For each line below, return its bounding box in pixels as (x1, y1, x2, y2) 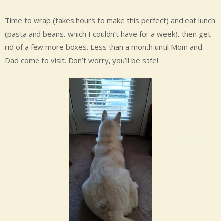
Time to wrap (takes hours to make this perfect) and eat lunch (5, 15, 215, 26)
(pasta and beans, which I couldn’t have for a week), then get (5, 29, 211, 39)
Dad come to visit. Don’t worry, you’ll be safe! (5, 55, 158, 66)
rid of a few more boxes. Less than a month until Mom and (5, 42, 202, 52)
